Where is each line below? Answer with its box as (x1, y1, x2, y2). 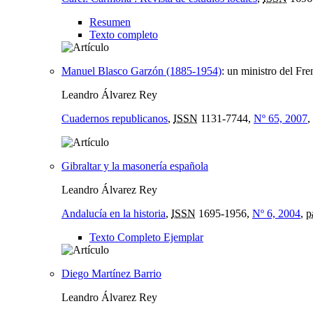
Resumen (89, 15, 131, 28)
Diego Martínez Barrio (61, 267, 161, 279)
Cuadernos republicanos (61, 112, 168, 124)
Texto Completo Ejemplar (89, 231, 203, 243)
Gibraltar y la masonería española (61, 159, 208, 172)
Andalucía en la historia (61, 207, 166, 219)
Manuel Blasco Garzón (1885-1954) (61, 64, 221, 77)
